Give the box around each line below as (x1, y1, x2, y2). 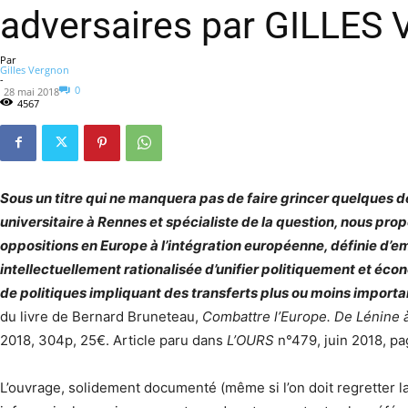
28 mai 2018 (4, 84, 59, 98)
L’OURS (227, 331, 274, 349)
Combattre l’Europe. (202, 307, 331, 325)
